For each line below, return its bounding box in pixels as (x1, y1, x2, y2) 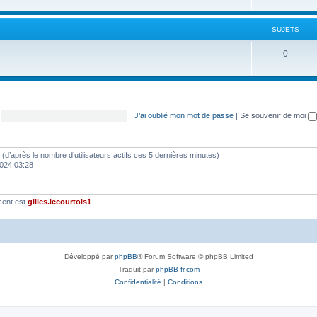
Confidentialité (115, 277, 161, 286)
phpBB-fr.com (155, 265, 200, 273)
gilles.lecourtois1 (28, 197, 91, 206)
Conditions (168, 277, 202, 286)
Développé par (64, 252, 115, 260)
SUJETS (271, 25, 299, 33)
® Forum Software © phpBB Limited (137, 252, 253, 260)
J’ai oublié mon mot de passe (134, 110, 234, 120)
